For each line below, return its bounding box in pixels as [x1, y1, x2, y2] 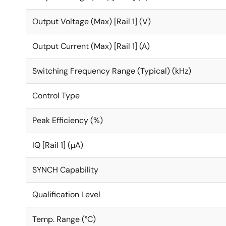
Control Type [32, 90, 80, 101]
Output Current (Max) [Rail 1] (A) [32, 41, 150, 51]
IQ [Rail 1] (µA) [32, 140, 83, 150]
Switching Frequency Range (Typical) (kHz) [32, 66, 191, 76]
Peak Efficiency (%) [32, 115, 103, 126]
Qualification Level [32, 189, 100, 200]
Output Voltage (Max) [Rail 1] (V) [32, 16, 151, 27]
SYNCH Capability [32, 164, 98, 175]
